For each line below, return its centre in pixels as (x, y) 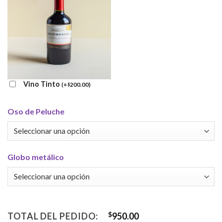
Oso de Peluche (36, 111)
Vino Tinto (42, 84)
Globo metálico (36, 157)
